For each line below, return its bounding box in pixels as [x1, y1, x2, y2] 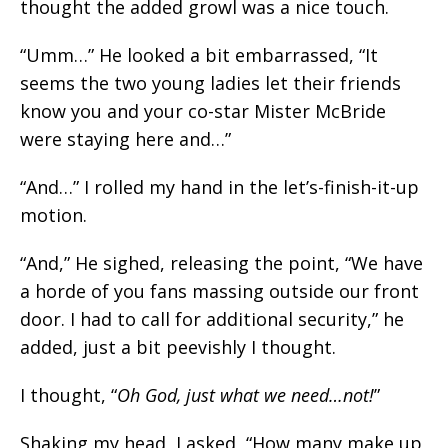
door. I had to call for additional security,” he [20, 307, 404, 331]
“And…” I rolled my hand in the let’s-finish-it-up [20, 175, 419, 199]
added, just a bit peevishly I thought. [20, 335, 336, 359]
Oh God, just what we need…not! [117, 383, 374, 407]
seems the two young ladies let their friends [20, 71, 401, 95]
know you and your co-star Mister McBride [20, 99, 386, 123]
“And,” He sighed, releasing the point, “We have [20, 251, 423, 275]
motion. [20, 203, 87, 227]
